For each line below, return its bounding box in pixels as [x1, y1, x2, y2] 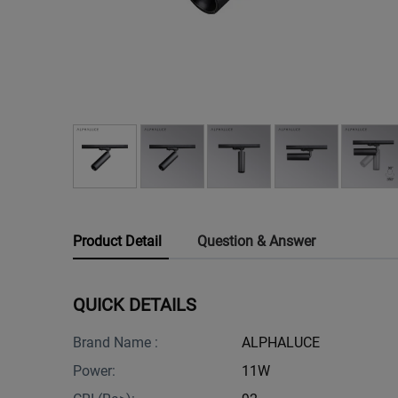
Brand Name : [73, 333, 158, 351]
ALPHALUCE [242, 333, 320, 351]
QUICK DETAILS [73, 293, 196, 315]
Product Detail [73, 232, 162, 250]
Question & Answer [197, 232, 315, 250]
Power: [73, 362, 115, 379]
